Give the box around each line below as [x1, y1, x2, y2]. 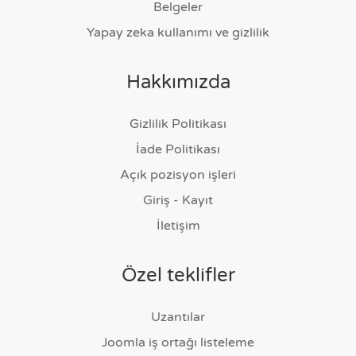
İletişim [156, 218, 200, 234]
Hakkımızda [126, 71, 230, 94]
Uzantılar [151, 309, 205, 325]
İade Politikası [136, 141, 220, 157]
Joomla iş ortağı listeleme [102, 335, 254, 350]
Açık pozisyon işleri [120, 167, 236, 183]
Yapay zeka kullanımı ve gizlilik [87, 25, 269, 41]
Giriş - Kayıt [143, 192, 213, 208]
